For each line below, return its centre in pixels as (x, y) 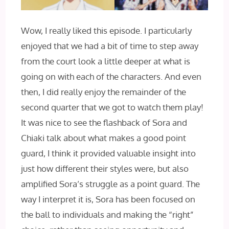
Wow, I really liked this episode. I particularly (107, 31)
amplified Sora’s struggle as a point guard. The (111, 184)
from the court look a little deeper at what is (106, 61)
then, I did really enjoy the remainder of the (104, 92)
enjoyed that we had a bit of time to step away (110, 46)
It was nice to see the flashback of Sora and (104, 123)
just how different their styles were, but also (105, 169)
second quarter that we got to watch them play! (112, 107)
